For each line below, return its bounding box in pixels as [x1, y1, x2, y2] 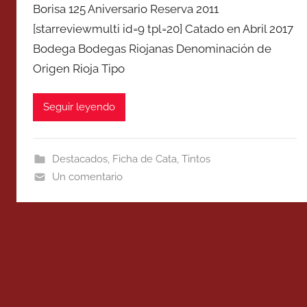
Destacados [51, 152, 108, 165]
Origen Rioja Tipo [33, 61, 125, 75]
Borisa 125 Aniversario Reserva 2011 [33, 1, 219, 16]
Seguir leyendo [43, 101, 115, 114]
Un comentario [51, 170, 123, 183]
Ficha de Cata [112, 152, 177, 165]
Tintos [181, 152, 210, 165]
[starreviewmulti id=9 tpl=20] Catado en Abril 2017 [33, 21, 293, 36]
